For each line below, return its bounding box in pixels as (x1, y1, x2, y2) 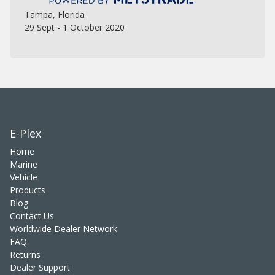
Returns (10, 249, 41, 261)
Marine (10, 158, 37, 171)
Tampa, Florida (25, 9, 85, 21)
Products (10, 184, 45, 196)
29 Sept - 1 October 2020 (25, 21, 125, 34)
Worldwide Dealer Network (10, 223, 117, 235)
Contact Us (10, 210, 54, 222)
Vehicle (10, 171, 37, 184)
